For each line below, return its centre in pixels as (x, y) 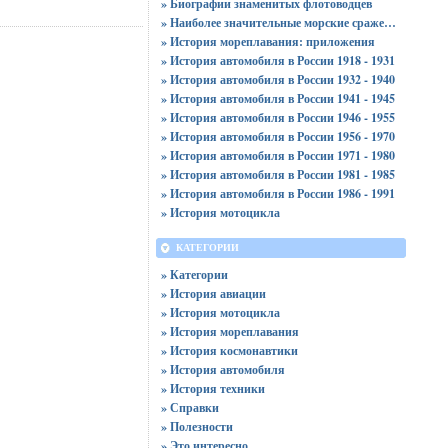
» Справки (189, 407)
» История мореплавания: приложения (267, 41)
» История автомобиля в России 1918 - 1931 (277, 60)
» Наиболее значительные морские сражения (389, 22)
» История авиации (213, 293)
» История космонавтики (229, 350)
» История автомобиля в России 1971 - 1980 (277, 155)
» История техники (212, 388)
